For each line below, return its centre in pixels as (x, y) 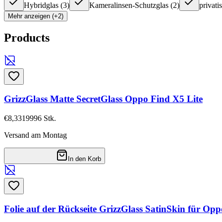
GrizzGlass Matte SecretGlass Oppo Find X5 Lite (103, 99)
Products (27, 37)
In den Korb (84, 159)
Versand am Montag (35, 135)
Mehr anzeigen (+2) (36, 16)
